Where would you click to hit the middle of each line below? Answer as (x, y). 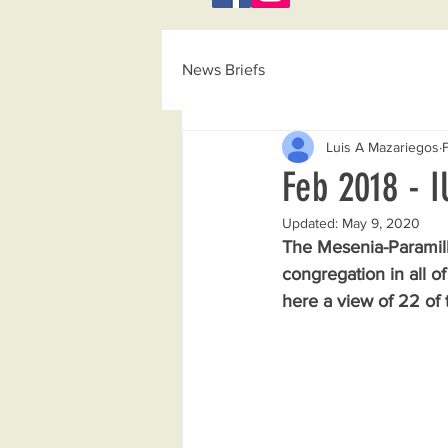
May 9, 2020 (381, 223)
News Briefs (223, 69)
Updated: (312, 223)
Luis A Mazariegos (382, 146)
